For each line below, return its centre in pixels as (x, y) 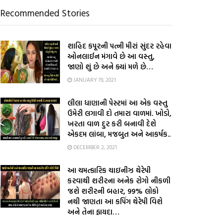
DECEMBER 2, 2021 (94, 147)
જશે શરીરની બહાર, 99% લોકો (113, 191)
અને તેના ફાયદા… (93, 212)
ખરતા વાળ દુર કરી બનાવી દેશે (112, 124)
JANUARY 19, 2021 (94, 80)
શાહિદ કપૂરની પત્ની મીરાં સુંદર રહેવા (119, 46)
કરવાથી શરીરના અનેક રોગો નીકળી (119, 181)
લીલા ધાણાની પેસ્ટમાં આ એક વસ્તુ (117, 103)
